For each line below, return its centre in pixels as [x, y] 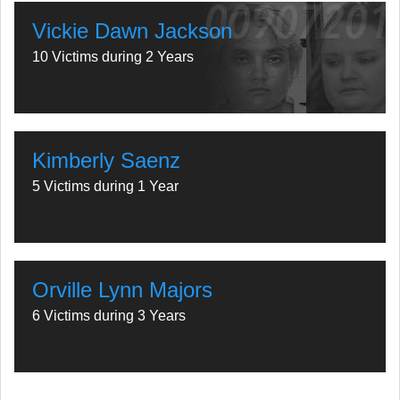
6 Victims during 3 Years [109, 316]
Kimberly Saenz [106, 160]
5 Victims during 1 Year [105, 186]
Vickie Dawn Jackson [132, 31]
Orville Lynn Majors [122, 290]
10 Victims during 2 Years [113, 57]
